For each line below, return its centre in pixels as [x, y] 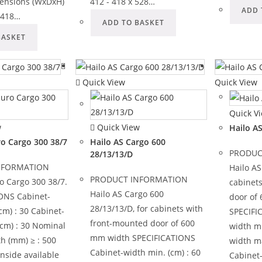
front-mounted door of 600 [143, 223]
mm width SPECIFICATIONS [143, 237]
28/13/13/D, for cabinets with [147, 208]
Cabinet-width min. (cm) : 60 [146, 252]
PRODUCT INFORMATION [139, 179]
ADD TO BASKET [134, 23]
